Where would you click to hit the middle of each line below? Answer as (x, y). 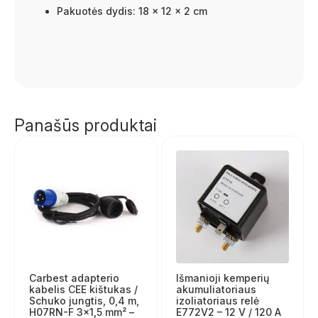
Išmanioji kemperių (222, 278)
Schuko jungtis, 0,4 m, (84, 301)
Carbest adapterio (74, 278)
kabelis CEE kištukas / (83, 290)
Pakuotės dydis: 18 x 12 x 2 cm (132, 11)
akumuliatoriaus (216, 290)
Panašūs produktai (86, 125)
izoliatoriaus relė (217, 301)
